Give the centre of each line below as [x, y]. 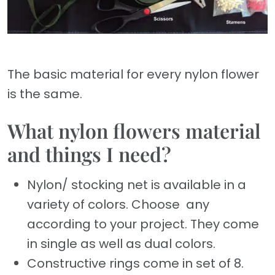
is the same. [45, 94]
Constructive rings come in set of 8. [135, 263]
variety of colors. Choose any [118, 204]
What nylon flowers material [134, 130]
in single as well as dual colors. [121, 243]
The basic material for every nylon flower [133, 74]
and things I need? [89, 153]
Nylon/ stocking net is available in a [137, 184]
